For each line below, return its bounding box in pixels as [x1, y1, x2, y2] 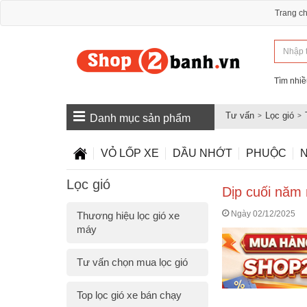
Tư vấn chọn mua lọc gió [77, 256, 188, 268]
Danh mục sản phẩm [90, 112, 191, 124]
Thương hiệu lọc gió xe [77, 210, 180, 221]
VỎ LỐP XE [101, 147, 159, 159]
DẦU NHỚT [173, 147, 232, 159]
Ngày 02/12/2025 [229, 209, 295, 219]
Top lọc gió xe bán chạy [77, 289, 182, 301]
